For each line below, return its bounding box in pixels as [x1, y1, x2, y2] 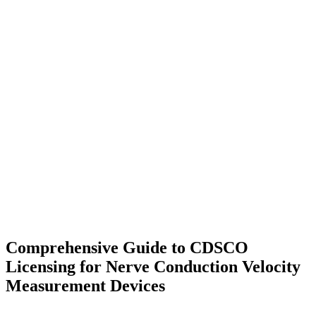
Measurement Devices [6, 276, 165, 296]
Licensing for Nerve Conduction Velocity [6, 257, 300, 276]
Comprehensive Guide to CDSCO [6, 238, 248, 257]
